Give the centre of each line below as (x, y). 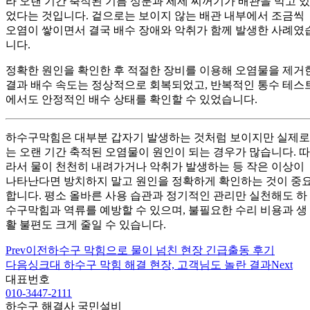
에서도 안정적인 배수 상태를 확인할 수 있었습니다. (131, 99)
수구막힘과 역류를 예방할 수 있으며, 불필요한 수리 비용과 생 (156, 210)
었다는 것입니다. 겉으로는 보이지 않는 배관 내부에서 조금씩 (155, 15)
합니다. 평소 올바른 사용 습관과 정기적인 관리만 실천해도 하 (156, 195)
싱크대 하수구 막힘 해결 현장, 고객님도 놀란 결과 (149, 264)
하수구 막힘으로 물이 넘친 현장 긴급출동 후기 (161, 250)
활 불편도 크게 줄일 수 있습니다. (86, 224)
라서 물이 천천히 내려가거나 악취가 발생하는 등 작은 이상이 (155, 166)
